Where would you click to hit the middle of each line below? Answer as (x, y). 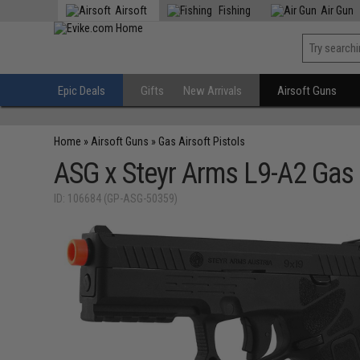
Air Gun (337, 10)
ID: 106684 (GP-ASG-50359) (116, 198)
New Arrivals (213, 91)
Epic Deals (82, 91)
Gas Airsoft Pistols (202, 141)
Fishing (234, 10)
